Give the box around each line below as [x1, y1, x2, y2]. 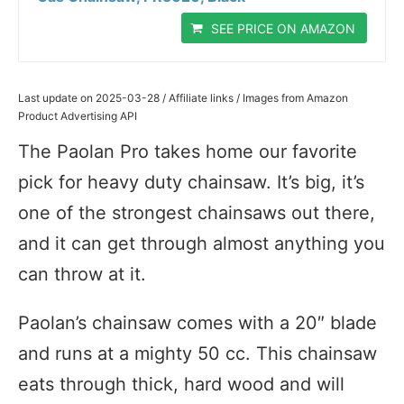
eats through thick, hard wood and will [18, 372, 344, 395]
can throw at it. [18, 262, 146, 285]
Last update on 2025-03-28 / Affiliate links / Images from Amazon [18, 90, 348, 105]
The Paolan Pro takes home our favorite [18, 140, 357, 162]
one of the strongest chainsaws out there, [18, 201, 375, 224]
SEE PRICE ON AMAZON [211, 20, 355, 36]
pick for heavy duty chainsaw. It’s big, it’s [18, 170, 364, 193]
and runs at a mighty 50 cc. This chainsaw [18, 342, 377, 364]
